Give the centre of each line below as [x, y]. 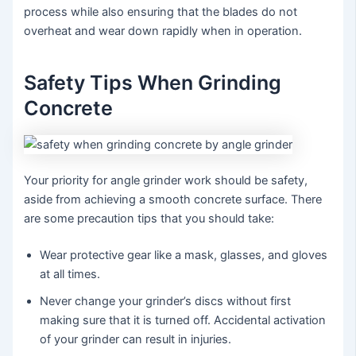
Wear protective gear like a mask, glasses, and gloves [184, 255]
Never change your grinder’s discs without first [166, 302]
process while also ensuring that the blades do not [161, 12]
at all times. [70, 275]
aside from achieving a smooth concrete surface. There [173, 200]
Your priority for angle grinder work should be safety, [166, 181]
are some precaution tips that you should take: [149, 219]
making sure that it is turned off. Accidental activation [183, 321]
